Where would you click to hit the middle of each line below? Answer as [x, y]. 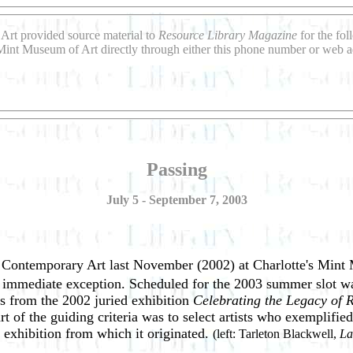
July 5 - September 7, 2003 [176, 200]
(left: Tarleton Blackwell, [276, 334]
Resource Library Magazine [229, 35]
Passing [176, 169]
